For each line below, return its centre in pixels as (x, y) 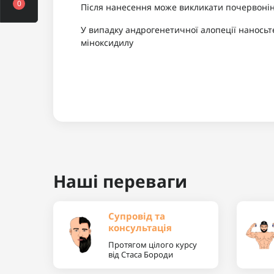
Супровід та (137, 216)
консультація (140, 228)
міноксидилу (107, 43)
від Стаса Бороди (141, 255)
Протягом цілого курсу (153, 245)
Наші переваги (120, 181)
